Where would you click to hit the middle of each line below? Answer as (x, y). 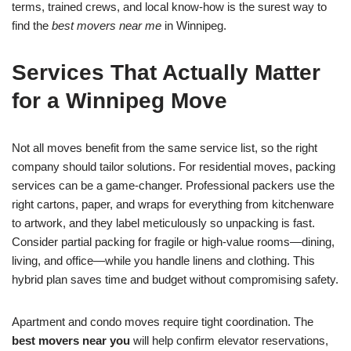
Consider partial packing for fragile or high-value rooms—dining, (173, 242)
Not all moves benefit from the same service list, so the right (165, 148)
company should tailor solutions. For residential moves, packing (174, 166)
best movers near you (71, 340)
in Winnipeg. (194, 25)
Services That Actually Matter (166, 72)
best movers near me (107, 25)
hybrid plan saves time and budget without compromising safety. (175, 279)
